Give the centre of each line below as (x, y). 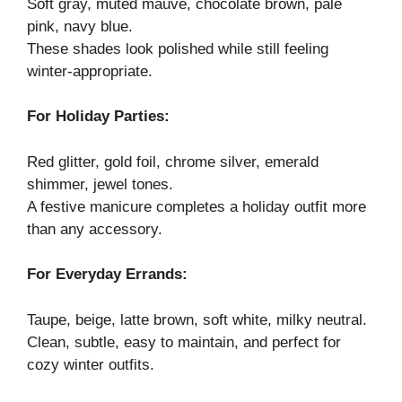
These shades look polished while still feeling (178, 48)
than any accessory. (95, 229)
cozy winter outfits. (91, 364)
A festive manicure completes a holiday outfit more (197, 206)
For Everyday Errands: (107, 275)
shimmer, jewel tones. (100, 184)
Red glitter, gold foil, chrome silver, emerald (173, 162)
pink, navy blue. (80, 26)
